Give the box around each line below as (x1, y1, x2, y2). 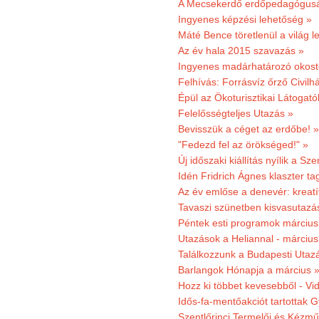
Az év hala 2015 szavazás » (178, 45, 304, 56)
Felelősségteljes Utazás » (178, 108, 293, 119)
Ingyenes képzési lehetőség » (178, 14, 312, 25)
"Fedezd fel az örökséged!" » (178, 139, 308, 150)
